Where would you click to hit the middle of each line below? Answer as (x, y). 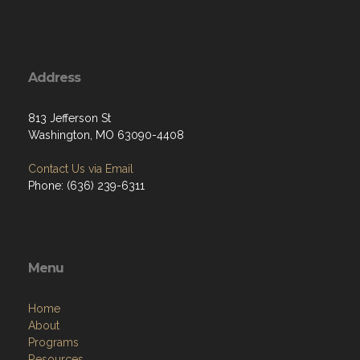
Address (54, 77)
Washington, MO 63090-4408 (106, 135)
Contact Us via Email (81, 168)
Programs (53, 342)
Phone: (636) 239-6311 (86, 185)
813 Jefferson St (70, 118)
